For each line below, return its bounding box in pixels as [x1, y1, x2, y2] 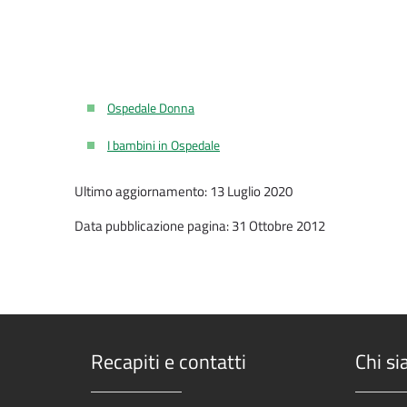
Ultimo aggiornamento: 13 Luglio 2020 [74, 181, 293, 203]
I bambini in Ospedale [107, 135, 220, 155]
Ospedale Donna [107, 98, 194, 118]
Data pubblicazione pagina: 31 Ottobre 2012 [74, 215, 325, 237]
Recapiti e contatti [91, 346, 246, 378]
